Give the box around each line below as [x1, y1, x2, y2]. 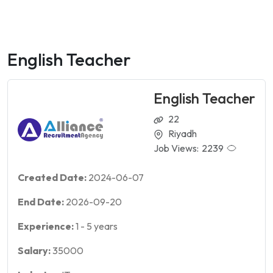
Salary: [18, 244, 52, 257]
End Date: [18, 196, 66, 208]
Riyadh [168, 127, 197, 140]
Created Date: [18, 171, 88, 183]
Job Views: [154, 142, 199, 154]
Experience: [18, 220, 76, 232]
